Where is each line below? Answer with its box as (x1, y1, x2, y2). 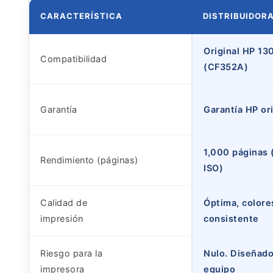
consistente (204, 213, 259, 224)
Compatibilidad (40, 53, 107, 65)
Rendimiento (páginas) (40, 154, 138, 166)
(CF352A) (204, 61, 248, 73)
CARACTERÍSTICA (40, 10, 122, 21)
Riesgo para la (40, 247, 102, 259)
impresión (40, 213, 83, 224)
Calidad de (40, 197, 87, 208)
